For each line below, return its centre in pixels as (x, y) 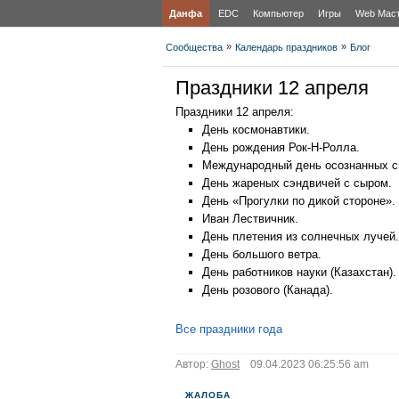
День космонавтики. (256, 130)
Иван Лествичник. (250, 219)
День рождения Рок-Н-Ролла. (281, 147)
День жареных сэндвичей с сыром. (297, 183)
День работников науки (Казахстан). (299, 272)
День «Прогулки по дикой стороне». (299, 201)
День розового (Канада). (268, 290)
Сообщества (194, 47)
